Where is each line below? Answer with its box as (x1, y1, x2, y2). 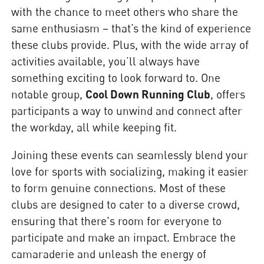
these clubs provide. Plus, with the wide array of (11, 38, 249, 52)
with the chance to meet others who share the (11, 5, 239, 19)
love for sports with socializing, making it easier (11, 164, 249, 179)
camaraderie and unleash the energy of (11, 247, 207, 261)
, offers (210, 87, 246, 101)
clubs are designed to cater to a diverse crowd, (11, 197, 240, 212)
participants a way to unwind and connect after (11, 104, 243, 118)
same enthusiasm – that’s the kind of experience (11, 21, 252, 35)
